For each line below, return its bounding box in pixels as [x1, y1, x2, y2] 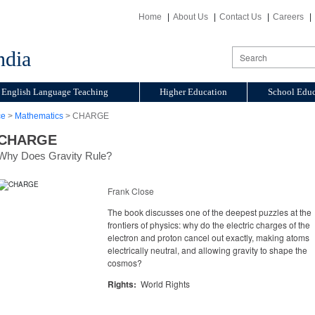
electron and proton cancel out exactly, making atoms [107, 231, 309, 243]
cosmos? [107, 257, 142, 269]
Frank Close [107, 185, 154, 197]
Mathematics [15, 111, 63, 121]
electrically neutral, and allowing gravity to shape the [107, 244, 307, 256]
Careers [273, 12, 304, 22]
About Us [173, 12, 208, 22]
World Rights [138, 278, 190, 290]
